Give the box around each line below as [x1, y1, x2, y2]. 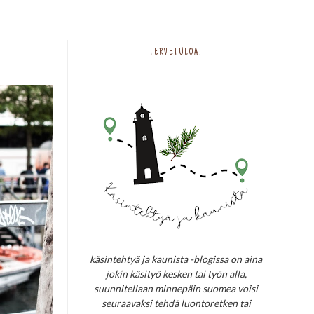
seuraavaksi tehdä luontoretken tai [101, 296, 251, 309]
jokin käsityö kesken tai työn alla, [105, 267, 247, 280]
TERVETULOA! [149, 47, 203, 57]
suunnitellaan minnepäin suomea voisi [94, 282, 258, 294]
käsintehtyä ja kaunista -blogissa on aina [90, 252, 262, 265]
